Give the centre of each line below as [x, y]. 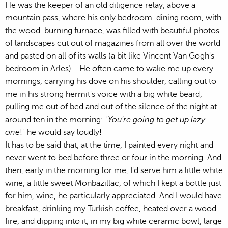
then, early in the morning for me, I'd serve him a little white [114, 170]
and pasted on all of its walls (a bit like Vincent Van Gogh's [110, 56]
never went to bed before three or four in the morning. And [113, 158]
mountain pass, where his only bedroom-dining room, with [113, 18]
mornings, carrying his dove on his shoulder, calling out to [111, 81]
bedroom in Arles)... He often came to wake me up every [109, 68]
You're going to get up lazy [156, 119]
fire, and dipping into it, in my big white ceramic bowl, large [113, 221]
